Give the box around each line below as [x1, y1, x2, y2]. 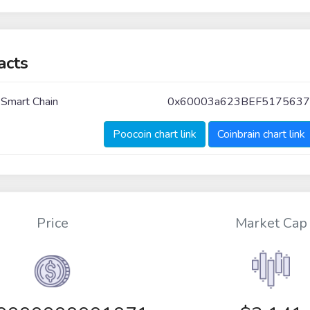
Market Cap [235, 214, 307, 233]
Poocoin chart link [112, 126, 197, 142]
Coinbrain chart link [217, 126, 305, 142]
